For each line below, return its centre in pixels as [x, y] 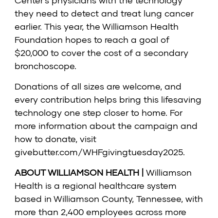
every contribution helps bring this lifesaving [108, 100]
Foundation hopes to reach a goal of [92, 40]
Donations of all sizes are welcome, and [98, 86]
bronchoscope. [45, 66]
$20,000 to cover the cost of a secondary [101, 53]
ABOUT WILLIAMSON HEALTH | [80, 173]
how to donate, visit [55, 139]
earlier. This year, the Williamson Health [97, 27]
